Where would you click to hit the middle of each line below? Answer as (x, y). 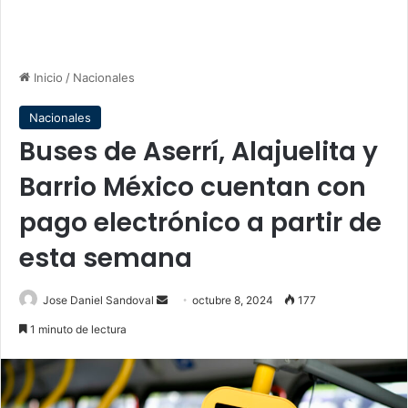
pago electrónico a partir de (200, 223)
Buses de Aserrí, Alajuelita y (199, 152)
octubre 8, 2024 (233, 300)
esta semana (106, 258)
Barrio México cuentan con (193, 187)
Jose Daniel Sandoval (98, 300)
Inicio (46, 77)
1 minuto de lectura (77, 329)
